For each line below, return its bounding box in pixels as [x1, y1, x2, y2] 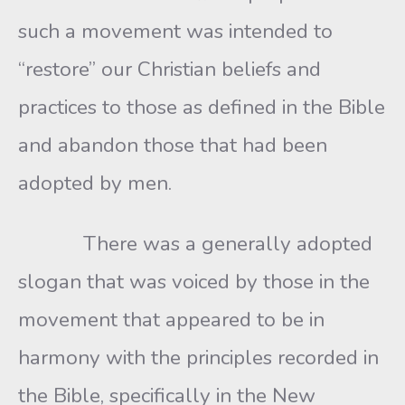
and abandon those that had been [18, 131, 327, 159]
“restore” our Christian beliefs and [18, 55, 321, 83]
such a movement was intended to [18, 17, 333, 45]
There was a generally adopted [18, 230, 372, 258]
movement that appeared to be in [18, 306, 325, 334]
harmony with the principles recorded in [18, 344, 379, 372]
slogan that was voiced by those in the [18, 268, 370, 296]
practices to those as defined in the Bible [18, 93, 385, 121]
